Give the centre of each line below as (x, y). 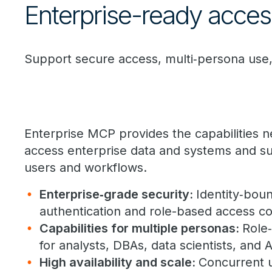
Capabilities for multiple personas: (141, 228)
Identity (218, 194)
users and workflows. (86, 168)
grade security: (150, 194)
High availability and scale (116, 262)
